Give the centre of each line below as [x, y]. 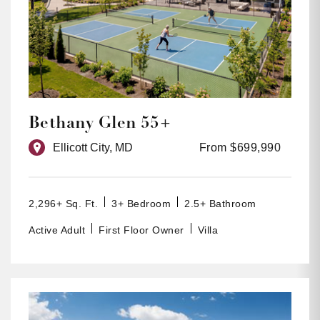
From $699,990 [240, 148]
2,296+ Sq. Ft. [63, 204]
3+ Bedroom [141, 204]
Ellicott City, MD [93, 148]
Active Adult [57, 230]
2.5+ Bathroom [220, 204]
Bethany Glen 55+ [100, 123]
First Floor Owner [141, 230]
